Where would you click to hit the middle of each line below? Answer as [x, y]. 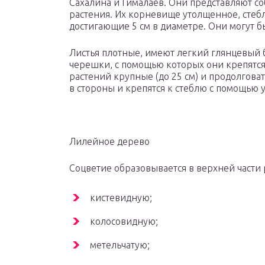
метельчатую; [120, 245]
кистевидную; [121, 198]
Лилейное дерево [109, 142]
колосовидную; [124, 222]
